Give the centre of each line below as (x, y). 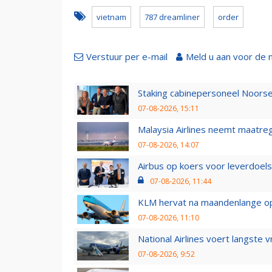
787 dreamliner (172, 17)
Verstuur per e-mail (127, 56)
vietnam (111, 17)
